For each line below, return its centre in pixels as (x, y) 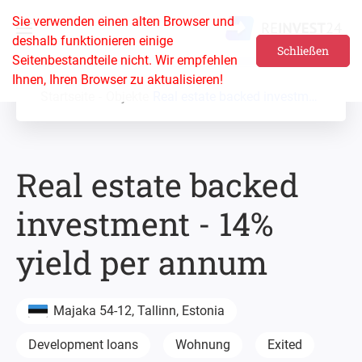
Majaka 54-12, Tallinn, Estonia (139, 311)
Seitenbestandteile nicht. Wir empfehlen (125, 60)
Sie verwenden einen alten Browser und (123, 21)
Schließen (303, 51)
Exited (285, 345)
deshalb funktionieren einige (93, 41)
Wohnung (203, 345)
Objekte (127, 97)
